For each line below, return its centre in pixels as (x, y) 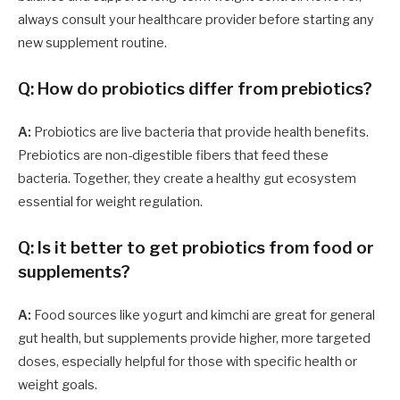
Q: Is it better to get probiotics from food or (196, 247)
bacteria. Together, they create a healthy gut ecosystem (187, 178)
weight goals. (58, 384)
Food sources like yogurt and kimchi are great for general (203, 315)
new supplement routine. (92, 42)
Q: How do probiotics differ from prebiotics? (195, 88)
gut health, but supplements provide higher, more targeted (194, 338)
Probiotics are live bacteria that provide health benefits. (200, 132)
